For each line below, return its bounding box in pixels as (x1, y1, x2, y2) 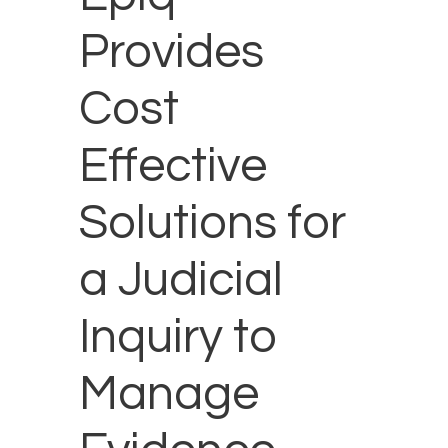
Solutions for (79, 199, 346, 249)
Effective (79, 142, 267, 192)
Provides (79, 28, 264, 78)
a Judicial (79, 256, 283, 306)
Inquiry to (79, 313, 278, 363)
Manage (79, 370, 259, 420)
